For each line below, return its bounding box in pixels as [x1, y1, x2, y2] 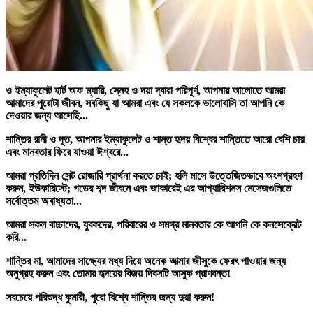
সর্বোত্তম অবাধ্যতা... [6, 194, 82, 207]
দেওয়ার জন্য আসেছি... [6, 109, 88, 122]
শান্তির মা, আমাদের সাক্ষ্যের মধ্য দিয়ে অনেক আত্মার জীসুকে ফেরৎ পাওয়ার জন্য [6, 254, 286, 267]
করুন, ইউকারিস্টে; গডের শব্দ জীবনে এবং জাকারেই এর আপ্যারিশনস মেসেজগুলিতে [6, 182, 291, 194]
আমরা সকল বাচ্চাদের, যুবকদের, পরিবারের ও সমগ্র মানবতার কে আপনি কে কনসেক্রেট [6, 218, 301, 231]
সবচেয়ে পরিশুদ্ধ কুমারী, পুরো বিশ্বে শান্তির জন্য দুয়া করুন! [6, 291, 214, 303]
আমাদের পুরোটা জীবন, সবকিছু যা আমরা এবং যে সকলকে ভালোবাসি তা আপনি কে [6, 96, 284, 109]
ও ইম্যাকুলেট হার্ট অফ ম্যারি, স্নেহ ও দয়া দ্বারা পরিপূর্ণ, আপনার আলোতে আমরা [6, 84, 285, 96]
